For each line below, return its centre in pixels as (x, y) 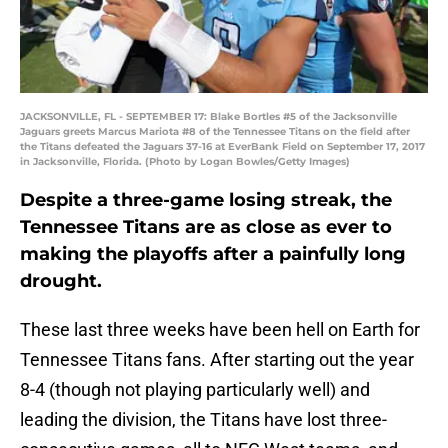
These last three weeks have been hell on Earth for (220, 330)
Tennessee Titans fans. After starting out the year (217, 360)
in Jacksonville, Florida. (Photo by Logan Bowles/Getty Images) (185, 162)
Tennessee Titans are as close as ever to (206, 227)
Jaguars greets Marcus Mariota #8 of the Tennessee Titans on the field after (215, 132)
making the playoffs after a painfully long (213, 254)
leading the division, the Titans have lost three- (203, 420)
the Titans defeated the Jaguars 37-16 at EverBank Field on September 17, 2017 (222, 147)
